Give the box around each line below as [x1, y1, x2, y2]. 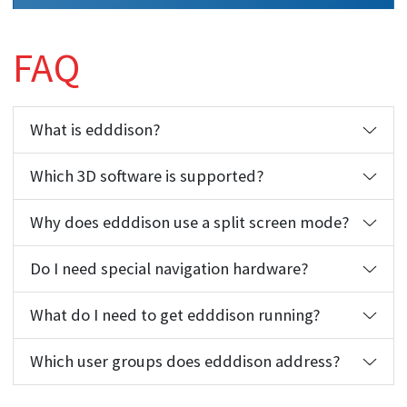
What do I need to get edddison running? [29, 304, 320, 326]
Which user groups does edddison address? [29, 351, 340, 372]
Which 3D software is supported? [29, 165, 263, 187]
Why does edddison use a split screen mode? [29, 212, 349, 233]
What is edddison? [29, 119, 160, 141]
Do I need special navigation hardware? [29, 258, 308, 280]
